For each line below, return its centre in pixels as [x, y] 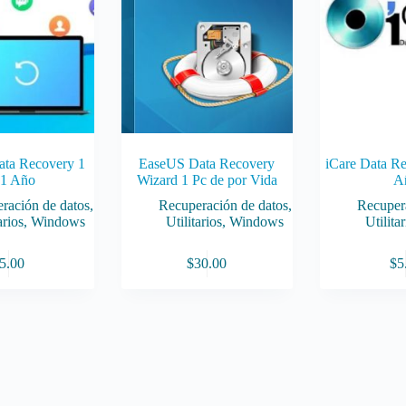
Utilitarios [194, 221]
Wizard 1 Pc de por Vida [207, 179]
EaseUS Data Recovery [207, 163]
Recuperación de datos [223, 205]
